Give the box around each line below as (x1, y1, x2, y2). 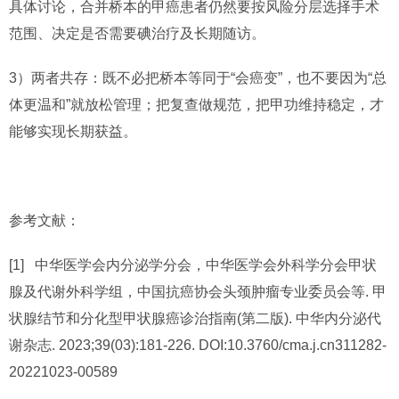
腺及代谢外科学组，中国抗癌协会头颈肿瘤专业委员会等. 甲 (9, 284, 387, 299)
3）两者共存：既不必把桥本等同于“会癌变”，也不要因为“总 (9, 70, 387, 85)
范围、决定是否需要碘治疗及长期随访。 (9, 26, 265, 41)
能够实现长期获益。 (9, 124, 137, 139)
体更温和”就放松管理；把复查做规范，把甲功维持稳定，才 (9, 97, 384, 112)
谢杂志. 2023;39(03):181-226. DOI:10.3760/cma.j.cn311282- (9, 338, 387, 353)
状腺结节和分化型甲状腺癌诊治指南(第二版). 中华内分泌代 (9, 311, 381, 326)
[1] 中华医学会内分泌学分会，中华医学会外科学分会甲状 (9, 257, 377, 273)
